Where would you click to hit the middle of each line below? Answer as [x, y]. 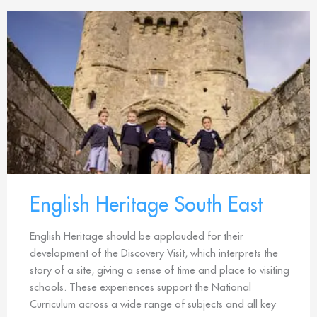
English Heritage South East [146, 204]
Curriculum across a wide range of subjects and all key [153, 304]
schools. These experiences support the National [140, 287]
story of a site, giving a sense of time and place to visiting [160, 270]
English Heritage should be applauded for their [137, 236]
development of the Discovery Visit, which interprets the [154, 253]
